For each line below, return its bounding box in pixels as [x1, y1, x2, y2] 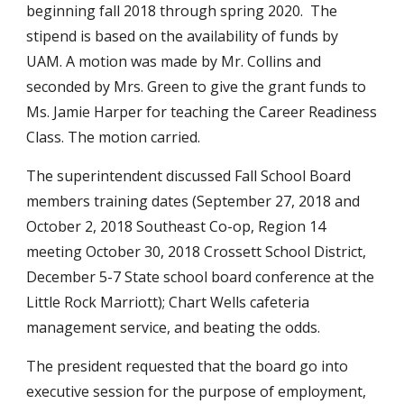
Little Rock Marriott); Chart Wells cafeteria [26, 292, 310, 312]
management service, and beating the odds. [26, 317, 321, 337]
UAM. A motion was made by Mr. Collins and [26, 51, 322, 71]
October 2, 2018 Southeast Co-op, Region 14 [26, 216, 326, 236]
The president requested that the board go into [26, 356, 349, 376]
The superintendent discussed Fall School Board [26, 166, 352, 186]
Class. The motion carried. [26, 127, 201, 147]
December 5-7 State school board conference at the [26, 267, 375, 287]
